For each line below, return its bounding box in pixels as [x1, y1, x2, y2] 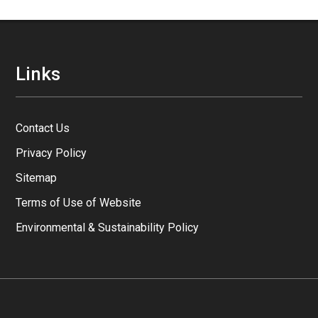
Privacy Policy [16, 146, 87, 160]
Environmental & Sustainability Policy [16, 221, 199, 234]
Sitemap [16, 171, 57, 185]
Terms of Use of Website [16, 196, 142, 209]
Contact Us [16, 121, 70, 135]
